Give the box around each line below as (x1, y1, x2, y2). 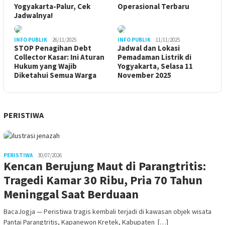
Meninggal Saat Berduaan (4, 186, 139, 202)
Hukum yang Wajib (14, 61, 77, 71)
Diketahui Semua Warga (14, 70, 96, 80)
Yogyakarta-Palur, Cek (14, 1, 90, 11)
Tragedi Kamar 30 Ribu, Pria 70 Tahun (4, 172, 202, 188)
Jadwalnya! (14, 10, 53, 20)
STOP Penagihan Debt (14, 43, 91, 53)
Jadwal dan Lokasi (118, 43, 180, 53)
